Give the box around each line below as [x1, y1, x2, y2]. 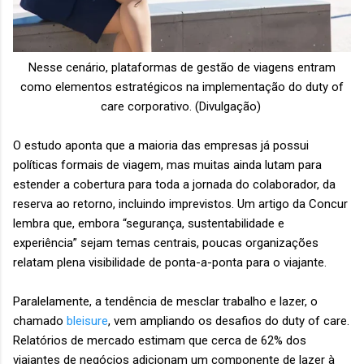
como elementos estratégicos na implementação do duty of [20, 80, 344, 95]
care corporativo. [100, 99, 195, 115]
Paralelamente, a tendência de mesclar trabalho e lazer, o [13, 294, 318, 310]
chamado [13, 314, 67, 329]
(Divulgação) [194, 99, 264, 115]
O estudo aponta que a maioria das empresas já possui [13, 138, 309, 154]
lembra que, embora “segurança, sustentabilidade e [13, 216, 284, 232]
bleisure [67, 314, 108, 329]
